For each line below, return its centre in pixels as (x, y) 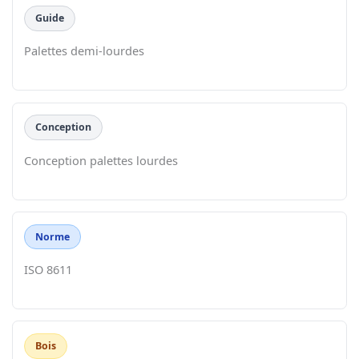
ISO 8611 (48, 269)
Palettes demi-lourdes (85, 51)
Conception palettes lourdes (101, 160)
